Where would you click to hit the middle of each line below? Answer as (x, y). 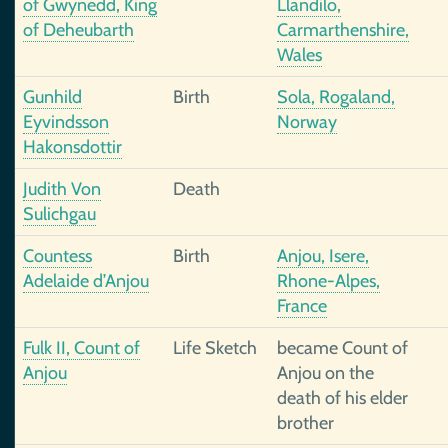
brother (305, 423)
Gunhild (52, 97)
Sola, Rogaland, (336, 97)
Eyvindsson (66, 122)
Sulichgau (59, 214)
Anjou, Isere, (323, 256)
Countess (57, 256)
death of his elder (342, 398)
